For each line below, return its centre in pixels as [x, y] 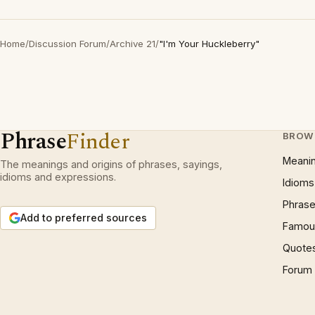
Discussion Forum [67, 44]
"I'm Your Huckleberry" [209, 44]
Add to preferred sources [84, 218]
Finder [98, 142]
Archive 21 [133, 44]
